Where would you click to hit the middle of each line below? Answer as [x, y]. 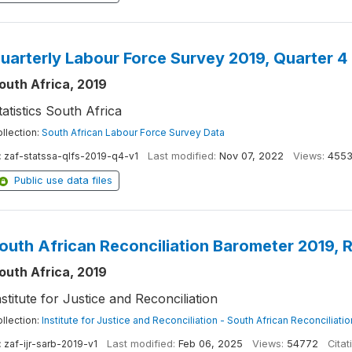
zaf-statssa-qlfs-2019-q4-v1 [71, 156]
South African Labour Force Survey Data [133, 132]
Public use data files [63, 180]
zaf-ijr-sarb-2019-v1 [50, 344]
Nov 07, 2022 [251, 156]
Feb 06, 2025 [210, 344]
